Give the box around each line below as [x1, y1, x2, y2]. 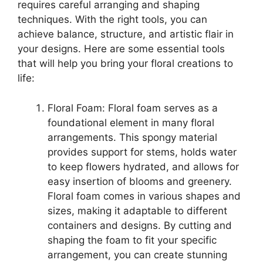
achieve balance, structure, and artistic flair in [18, 28, 234, 41]
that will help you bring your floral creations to [18, 58, 233, 70]
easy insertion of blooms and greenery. [48, 175, 232, 187]
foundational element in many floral [48, 116, 214, 129]
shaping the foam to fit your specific [48, 234, 217, 246]
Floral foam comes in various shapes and [48, 190, 241, 202]
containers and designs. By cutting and [48, 219, 232, 231]
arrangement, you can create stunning [48, 248, 227, 261]
